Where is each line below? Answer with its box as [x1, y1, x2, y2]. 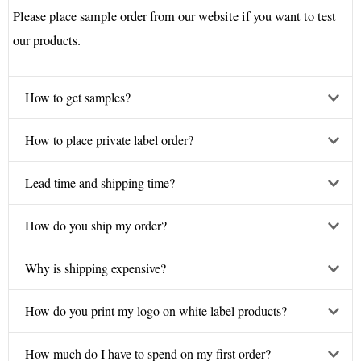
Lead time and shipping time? [25, 174, 175, 192]
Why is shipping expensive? [25, 259, 166, 277]
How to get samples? [25, 89, 131, 106]
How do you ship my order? [25, 217, 167, 234]
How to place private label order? [25, 131, 193, 149]
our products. [13, 31, 81, 50]
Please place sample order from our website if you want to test [13, 7, 336, 26]
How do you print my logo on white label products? [25, 302, 287, 320]
